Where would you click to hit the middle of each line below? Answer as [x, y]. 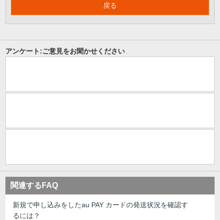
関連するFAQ [34, 186]
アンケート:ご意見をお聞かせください [65, 51]
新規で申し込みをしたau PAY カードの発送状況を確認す [101, 205]
